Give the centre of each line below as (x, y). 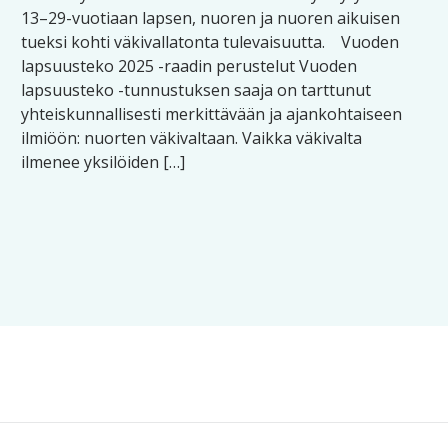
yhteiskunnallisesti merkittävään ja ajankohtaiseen (212, 114)
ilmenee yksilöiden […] (103, 162)
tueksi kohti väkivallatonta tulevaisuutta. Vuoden (210, 42)
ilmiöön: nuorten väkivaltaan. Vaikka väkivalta (192, 138)
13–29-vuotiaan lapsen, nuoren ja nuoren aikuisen (211, 18)
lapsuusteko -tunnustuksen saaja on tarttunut (196, 90)
